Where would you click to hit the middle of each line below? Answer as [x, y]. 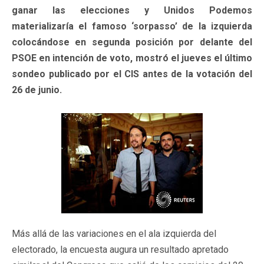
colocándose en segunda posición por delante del [132, 42]
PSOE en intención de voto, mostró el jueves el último [132, 58]
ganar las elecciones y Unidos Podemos [132, 10]
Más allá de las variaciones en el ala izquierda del [114, 233]
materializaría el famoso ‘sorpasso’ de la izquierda [132, 26]
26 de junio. [37, 90]
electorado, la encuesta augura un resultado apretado [120, 249]
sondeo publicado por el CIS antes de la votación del [132, 74]
